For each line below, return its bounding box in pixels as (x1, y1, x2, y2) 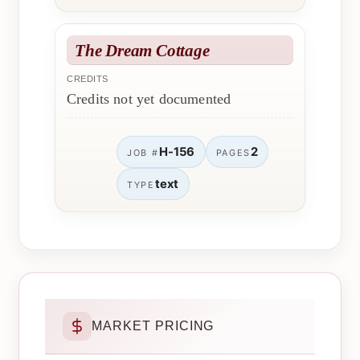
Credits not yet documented (67, 91, 231, 108)
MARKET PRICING (92, 319, 215, 333)
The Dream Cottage (75, 41, 210, 60)
